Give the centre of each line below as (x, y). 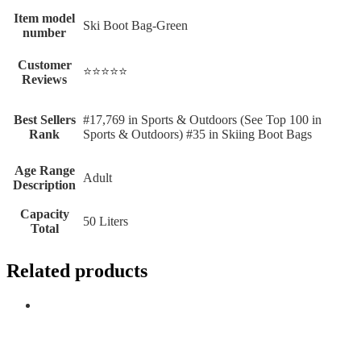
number (44, 33)
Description (44, 185)
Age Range (44, 171)
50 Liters (106, 222)
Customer (44, 65)
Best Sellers (44, 120)
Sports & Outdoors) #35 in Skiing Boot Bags (197, 135)
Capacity (44, 214)
